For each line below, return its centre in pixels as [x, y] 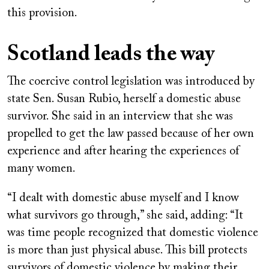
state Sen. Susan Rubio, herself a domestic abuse [124, 99]
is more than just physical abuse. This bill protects [127, 251]
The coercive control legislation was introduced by [131, 82]
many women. [41, 169]
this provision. [42, 13]
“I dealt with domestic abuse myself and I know [123, 198]
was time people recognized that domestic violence [133, 233]
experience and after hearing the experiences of [123, 152]
